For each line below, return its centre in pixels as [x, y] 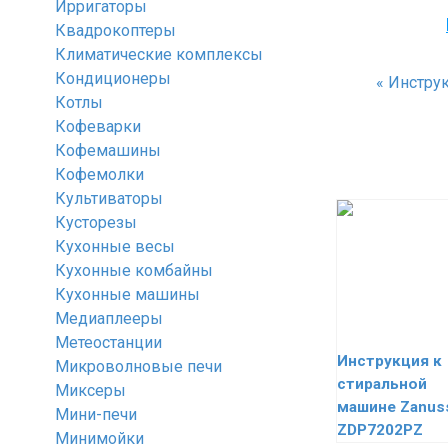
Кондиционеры [113, 78]
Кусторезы [96, 222]
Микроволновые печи [138, 366]
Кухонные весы [115, 246]
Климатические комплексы [159, 54]
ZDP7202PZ [380, 430]
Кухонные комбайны [134, 270]
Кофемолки [99, 174]
